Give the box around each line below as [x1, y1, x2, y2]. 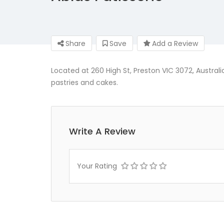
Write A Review [69, 125, 135, 137]
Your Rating [77, 161, 117, 171]
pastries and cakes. [51, 77, 118, 87]
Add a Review [150, 38, 198, 48]
